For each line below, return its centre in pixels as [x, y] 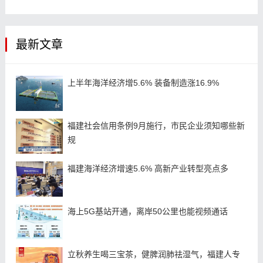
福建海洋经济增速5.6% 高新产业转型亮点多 [148, 168]
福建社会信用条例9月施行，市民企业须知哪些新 [156, 126]
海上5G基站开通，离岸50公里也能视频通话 [147, 211]
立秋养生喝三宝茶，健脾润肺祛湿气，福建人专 [154, 254]
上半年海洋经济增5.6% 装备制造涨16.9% [143, 83]
